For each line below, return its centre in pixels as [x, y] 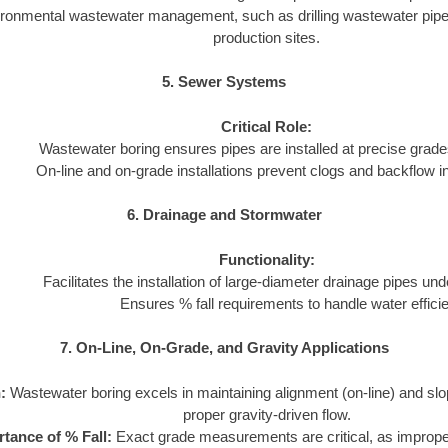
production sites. [266, 37]
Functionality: [266, 259]
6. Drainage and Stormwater [224, 215]
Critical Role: [266, 126]
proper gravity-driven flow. [266, 414]
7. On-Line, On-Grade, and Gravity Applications [224, 348]
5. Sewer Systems [224, 82]
